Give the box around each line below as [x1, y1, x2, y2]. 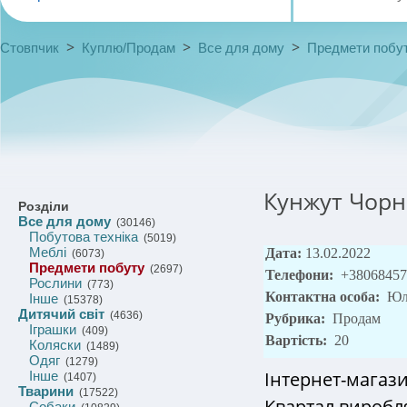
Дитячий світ [18, 306, 104, 322]
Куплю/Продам [82, 40, 175, 55]
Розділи [18, 199, 69, 213]
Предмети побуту [29, 260, 144, 275]
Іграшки [29, 322, 76, 337]
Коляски [29, 337, 81, 352]
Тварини [18, 383, 74, 399]
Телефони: [265, 267, 337, 283]
